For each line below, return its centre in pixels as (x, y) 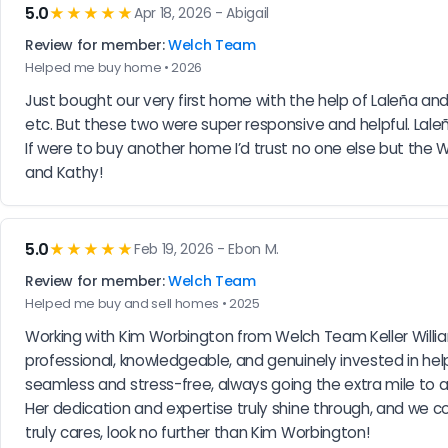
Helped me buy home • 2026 (113, 67)
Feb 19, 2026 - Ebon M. (207, 249)
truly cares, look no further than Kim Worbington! (197, 432)
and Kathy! (64, 172)
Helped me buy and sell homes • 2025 (142, 303)
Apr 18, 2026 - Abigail (202, 13)
